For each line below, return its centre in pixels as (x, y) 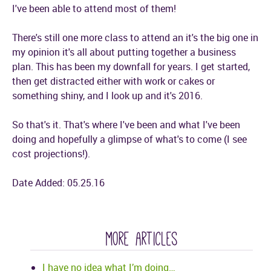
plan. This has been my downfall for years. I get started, (131, 67)
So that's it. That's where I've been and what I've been (126, 125)
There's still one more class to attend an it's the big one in (135, 38)
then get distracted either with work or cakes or (113, 81)
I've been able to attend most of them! (94, 8)
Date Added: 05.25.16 (58, 183)
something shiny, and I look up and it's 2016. (107, 96)
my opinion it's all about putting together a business (124, 52)
